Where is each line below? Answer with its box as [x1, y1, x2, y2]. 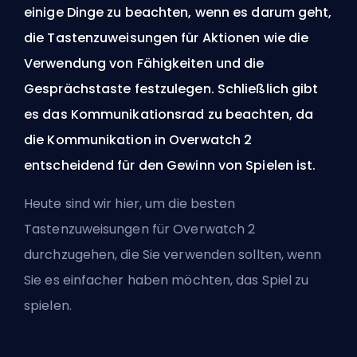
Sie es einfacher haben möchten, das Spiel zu [24, 270, 309, 289]
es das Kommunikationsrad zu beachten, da [24, 104, 314, 124]
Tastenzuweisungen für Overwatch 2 [24, 219, 256, 238]
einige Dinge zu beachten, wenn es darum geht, [24, 2, 332, 22]
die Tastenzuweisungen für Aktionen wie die [24, 28, 309, 47]
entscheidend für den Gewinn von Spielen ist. [24, 155, 316, 175]
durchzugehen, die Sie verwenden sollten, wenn [24, 245, 322, 264]
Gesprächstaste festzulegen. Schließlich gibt [24, 79, 319, 98]
